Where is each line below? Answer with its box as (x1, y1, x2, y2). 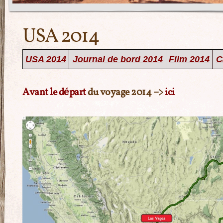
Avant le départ (22, 86, 86, 100)
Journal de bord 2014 (72, 54, 163, 64)
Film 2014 (169, 54, 210, 64)
